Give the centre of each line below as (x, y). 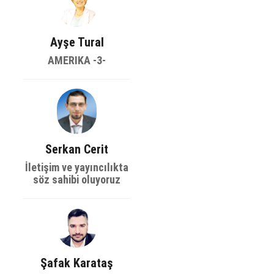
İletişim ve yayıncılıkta (77, 168)
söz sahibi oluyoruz (77, 180)
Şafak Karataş (77, 263)
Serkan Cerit (77, 150)
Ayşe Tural (77, 42)
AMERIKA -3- (77, 60)
